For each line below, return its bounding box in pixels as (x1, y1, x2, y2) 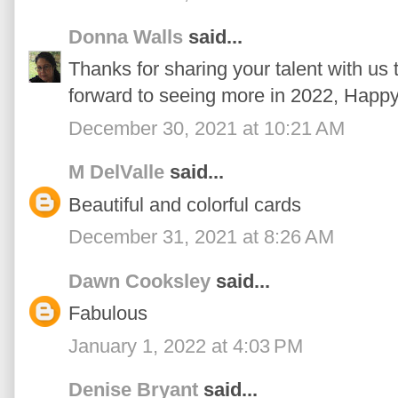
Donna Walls (68, 25, 183, 48)
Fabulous (68, 302, 147, 325)
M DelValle (68, 161, 164, 184)
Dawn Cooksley (68, 269, 211, 292)
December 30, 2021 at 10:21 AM (68, 116, 345, 139)
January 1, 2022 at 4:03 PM (68, 334, 303, 357)
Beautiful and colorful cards (68, 193, 301, 216)
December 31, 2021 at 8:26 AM (68, 226, 334, 249)
